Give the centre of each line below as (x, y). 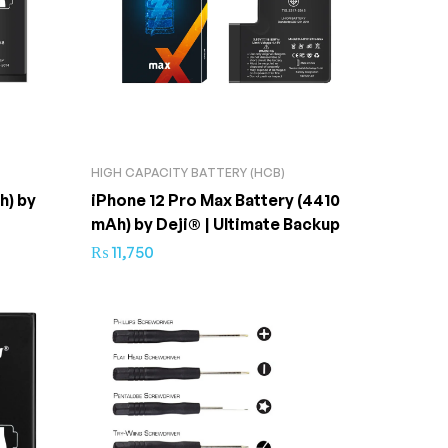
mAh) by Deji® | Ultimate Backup (215, 224)
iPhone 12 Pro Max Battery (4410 (215, 200)
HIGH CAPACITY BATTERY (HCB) (188, 172)
